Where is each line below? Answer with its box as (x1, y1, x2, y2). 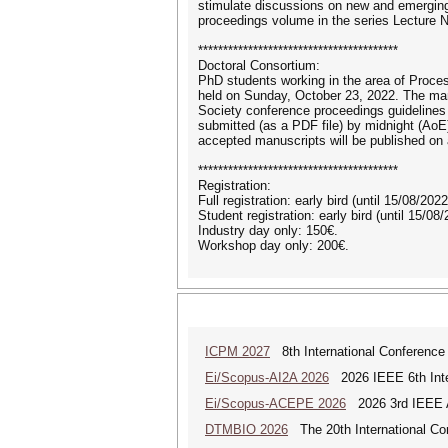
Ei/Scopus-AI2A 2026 (205, 370, 329, 385)
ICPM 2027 (205, 344, 270, 359)
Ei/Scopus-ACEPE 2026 (205, 396, 346, 411)
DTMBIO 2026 (205, 422, 288, 437)
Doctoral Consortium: (198, 58, 320, 73)
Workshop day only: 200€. (198, 238, 349, 253)
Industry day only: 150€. (198, 223, 338, 238)
